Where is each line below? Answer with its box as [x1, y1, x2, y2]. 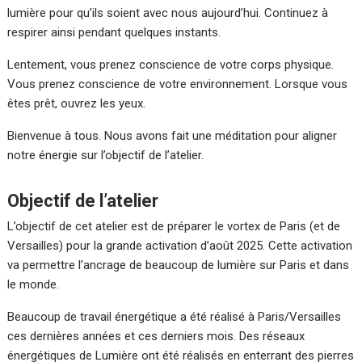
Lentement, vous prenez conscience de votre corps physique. [7, 57, 335, 72]
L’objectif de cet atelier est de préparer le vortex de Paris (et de [7, 218, 341, 234]
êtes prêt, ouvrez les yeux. [7, 95, 146, 111]
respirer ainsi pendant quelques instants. [7, 24, 221, 40]
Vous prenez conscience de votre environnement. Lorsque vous [7, 76, 348, 91]
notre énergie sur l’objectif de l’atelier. [7, 147, 204, 162]
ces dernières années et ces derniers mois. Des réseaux [7, 328, 305, 343]
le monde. [7, 276, 60, 292]
